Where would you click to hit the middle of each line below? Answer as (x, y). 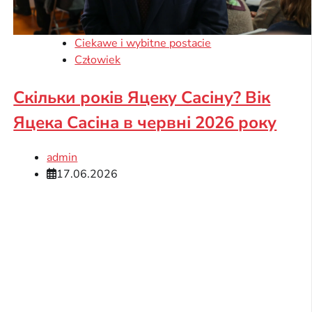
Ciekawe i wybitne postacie (143, 44)
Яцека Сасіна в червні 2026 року (145, 123)
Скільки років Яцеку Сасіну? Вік (142, 98)
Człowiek (98, 60)
